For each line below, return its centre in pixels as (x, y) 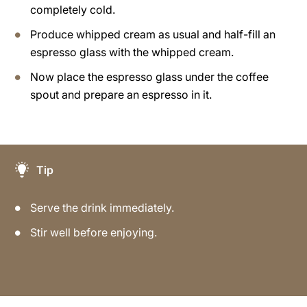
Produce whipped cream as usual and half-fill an (153, 34)
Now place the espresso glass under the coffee (149, 76)
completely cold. (73, 9)
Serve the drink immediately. (103, 207)
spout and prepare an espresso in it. (121, 94)
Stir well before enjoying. (94, 232)
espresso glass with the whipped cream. (132, 52)
